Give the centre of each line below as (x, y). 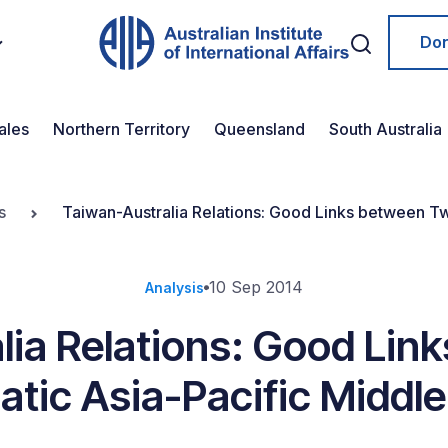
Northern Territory (121, 129)
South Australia (385, 129)
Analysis (174, 287)
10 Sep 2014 (256, 287)
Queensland (259, 129)
